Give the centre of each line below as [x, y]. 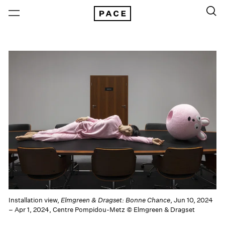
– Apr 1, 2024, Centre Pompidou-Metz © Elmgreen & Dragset [102, 209]
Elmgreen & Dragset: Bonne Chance [116, 200]
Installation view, [35, 200]
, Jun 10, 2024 [192, 200]
